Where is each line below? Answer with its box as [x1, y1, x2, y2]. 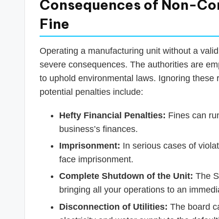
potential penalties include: [40, 87, 143, 97]
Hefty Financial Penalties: [59, 110, 166, 120]
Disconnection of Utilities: [59, 201, 168, 212]
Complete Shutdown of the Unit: [59, 171, 193, 181]
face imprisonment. [59, 154, 133, 164]
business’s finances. [59, 124, 138, 134]
